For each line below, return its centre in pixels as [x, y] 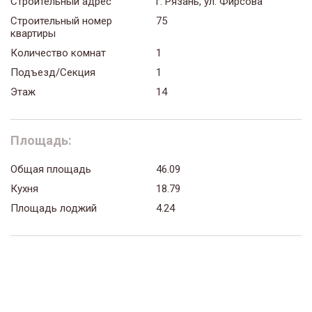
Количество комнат [58, 53]
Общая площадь [51, 170]
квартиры [33, 34]
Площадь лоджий [54, 209]
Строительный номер [61, 21]
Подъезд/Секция [53, 73]
